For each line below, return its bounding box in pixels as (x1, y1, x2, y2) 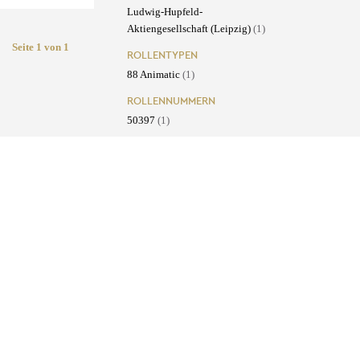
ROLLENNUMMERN (126, 94, 215, 108)
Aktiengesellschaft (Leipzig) (126, 22, 253, 35)
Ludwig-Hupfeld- (126, 6, 202, 18)
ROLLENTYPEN (126, 48, 198, 63)
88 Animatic (126, 68, 182, 81)
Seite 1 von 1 (12, 40, 70, 53)
